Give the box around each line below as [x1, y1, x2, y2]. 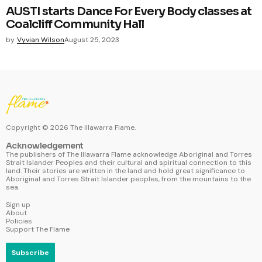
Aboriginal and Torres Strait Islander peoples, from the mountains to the [6, 174, 251, 184]
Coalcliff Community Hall [6, 16, 144, 32]
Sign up [6, 199, 30, 209]
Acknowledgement [6, 140, 84, 151]
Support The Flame [6, 224, 70, 234]
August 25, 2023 [64, 35, 119, 44]
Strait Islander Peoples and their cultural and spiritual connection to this [6, 157, 251, 167]
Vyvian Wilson [17, 35, 64, 44]
